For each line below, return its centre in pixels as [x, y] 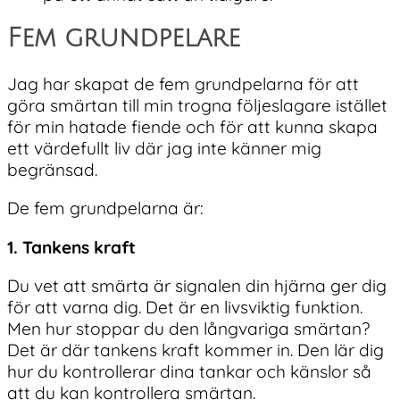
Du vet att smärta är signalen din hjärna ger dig [197, 285]
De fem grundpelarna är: [105, 208]
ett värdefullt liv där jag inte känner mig [164, 149]
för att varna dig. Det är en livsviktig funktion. [185, 307]
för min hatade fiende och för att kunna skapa [192, 127]
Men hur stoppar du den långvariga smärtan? [188, 328]
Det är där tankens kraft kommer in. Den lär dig [196, 350]
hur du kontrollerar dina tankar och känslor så [189, 371]
